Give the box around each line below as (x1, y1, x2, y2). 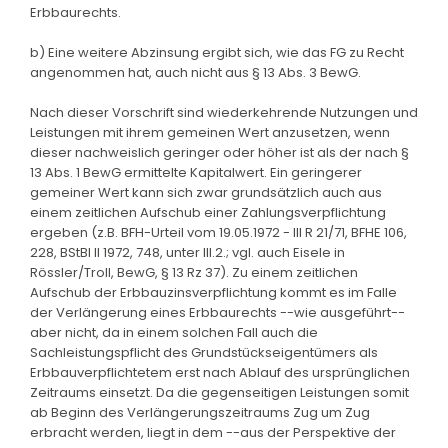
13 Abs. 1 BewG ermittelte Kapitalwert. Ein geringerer (30, 162, 362, 182)
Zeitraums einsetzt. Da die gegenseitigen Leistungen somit (30, 382, 409, 402)
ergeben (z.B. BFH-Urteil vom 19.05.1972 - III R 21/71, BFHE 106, (30, 222, 407, 242)
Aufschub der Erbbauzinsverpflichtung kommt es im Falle (30, 282, 397, 302)
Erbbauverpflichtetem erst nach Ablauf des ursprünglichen (30, 362, 410, 382)
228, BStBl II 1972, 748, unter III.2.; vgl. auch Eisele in (30, 242, 345, 262)
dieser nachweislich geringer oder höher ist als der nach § (30, 142, 409, 162)
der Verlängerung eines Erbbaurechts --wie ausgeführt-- (30, 302, 405, 322)
